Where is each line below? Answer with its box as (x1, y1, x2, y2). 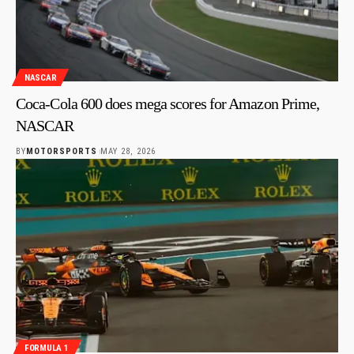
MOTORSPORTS (26, 146, 98, 157)
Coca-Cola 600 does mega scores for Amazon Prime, (16, 95, 320, 113)
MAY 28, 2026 (100, 146, 156, 157)
